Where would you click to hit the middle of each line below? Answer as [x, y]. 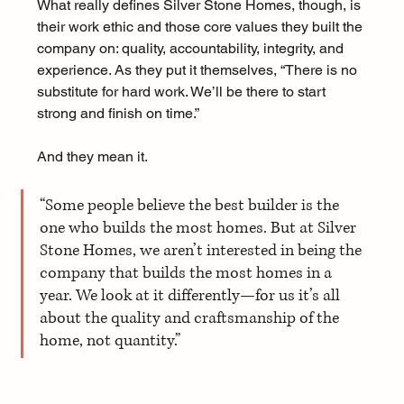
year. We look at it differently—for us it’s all [191, 295]
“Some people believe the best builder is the [191, 205]
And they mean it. [92, 156]
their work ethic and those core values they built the [201, 26]
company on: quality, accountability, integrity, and [192, 48]
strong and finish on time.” [119, 113]
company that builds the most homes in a [187, 273]
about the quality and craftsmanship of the [191, 318]
